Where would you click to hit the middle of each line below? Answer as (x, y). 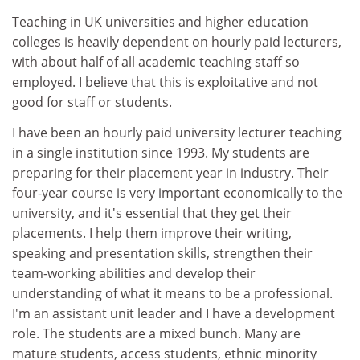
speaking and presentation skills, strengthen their (162, 253)
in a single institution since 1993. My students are (161, 152)
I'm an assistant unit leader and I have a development (174, 313)
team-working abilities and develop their (134, 273)
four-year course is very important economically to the (177, 192)
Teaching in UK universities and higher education (160, 22)
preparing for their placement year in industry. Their (170, 172)
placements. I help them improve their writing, (152, 233)
